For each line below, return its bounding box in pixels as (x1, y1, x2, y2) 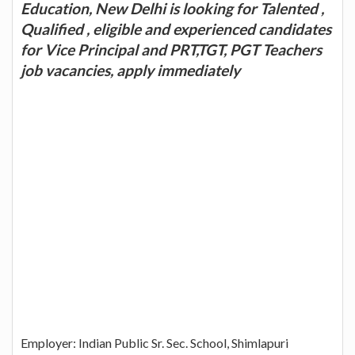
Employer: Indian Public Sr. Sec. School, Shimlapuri (21, 334, 288, 350)
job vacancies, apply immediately (21, 60, 240, 79)
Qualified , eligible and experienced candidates (21, 19, 331, 38)
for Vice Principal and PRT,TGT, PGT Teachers (21, 40, 322, 59)
